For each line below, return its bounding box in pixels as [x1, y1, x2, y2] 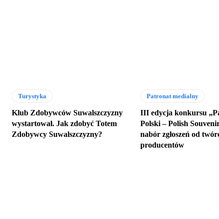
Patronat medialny [147, 92, 199, 100]
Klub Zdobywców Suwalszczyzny [12, 108, 123, 117]
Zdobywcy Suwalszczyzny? [12, 130, 102, 138]
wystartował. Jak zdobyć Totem [12, 119, 117, 128]
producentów [140, 140, 185, 149]
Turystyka [18, 92, 46, 100]
